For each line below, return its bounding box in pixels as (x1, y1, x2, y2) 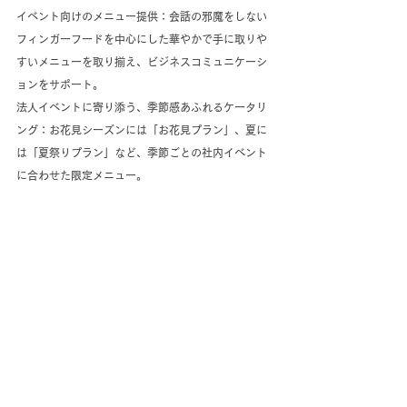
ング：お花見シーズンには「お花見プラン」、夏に (16, 124, 267, 136)
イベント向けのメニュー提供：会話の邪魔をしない (16, 11, 267, 23)
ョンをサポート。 (16, 79, 104, 91)
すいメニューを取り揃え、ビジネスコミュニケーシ (16, 56, 267, 68)
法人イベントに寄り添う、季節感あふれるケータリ (16, 102, 267, 114)
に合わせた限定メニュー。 (16, 170, 147, 182)
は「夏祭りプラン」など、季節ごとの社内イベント (16, 147, 267, 159)
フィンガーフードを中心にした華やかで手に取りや (16, 34, 267, 45)
